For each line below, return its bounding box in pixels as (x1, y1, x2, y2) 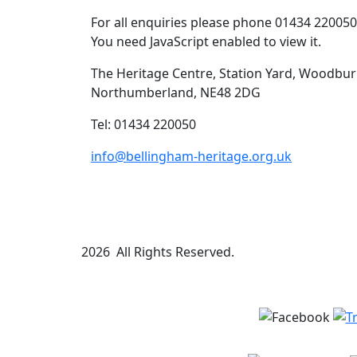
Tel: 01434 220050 (91, 116, 196, 133)
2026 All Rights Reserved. (81, 243, 234, 261)
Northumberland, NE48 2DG (91, 84, 261, 101)
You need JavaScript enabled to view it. (91, 33, 321, 50)
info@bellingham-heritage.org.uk (91, 147, 292, 165)
